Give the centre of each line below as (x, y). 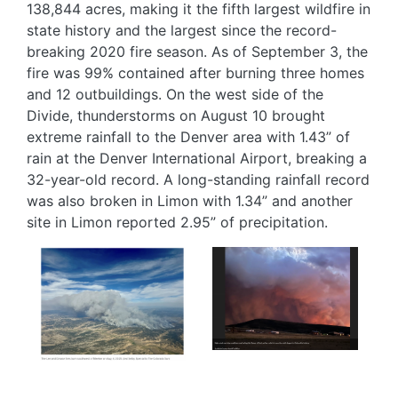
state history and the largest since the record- (182, 30)
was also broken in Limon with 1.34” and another (190, 200)
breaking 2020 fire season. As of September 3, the (197, 51)
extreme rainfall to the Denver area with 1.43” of (188, 136)
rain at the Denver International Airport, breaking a (197, 158)
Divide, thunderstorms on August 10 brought (176, 115)
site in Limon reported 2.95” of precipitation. (177, 222)
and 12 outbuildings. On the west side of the (175, 94)
